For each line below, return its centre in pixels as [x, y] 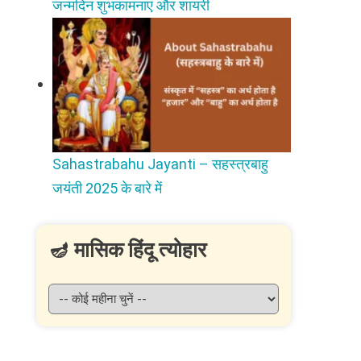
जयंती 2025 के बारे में [108, 188]
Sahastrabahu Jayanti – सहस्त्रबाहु [161, 164]
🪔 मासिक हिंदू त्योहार [128, 249]
